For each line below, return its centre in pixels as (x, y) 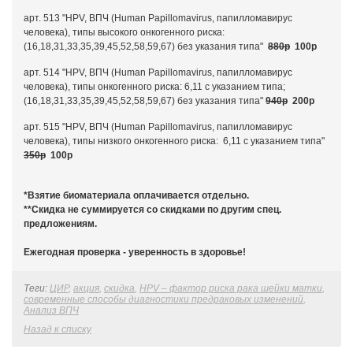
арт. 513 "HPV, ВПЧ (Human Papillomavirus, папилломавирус (158, 18)
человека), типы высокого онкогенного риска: (124, 32)
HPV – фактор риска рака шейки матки (231, 288)
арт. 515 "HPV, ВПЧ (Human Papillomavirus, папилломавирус (158, 127)
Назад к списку (58, 329)
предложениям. (60, 224)
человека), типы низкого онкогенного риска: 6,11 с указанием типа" (174, 141)
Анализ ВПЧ (51, 310)
